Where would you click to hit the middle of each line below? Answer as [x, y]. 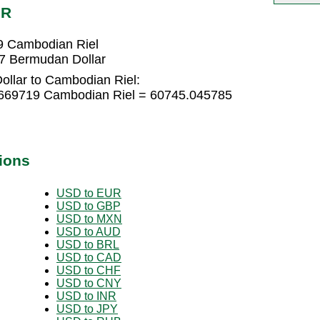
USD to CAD [89, 257]
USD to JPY [87, 309]
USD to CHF [89, 270]
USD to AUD [89, 231]
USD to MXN [89, 219]
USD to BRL [88, 244]
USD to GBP [89, 206]
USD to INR [86, 296]
